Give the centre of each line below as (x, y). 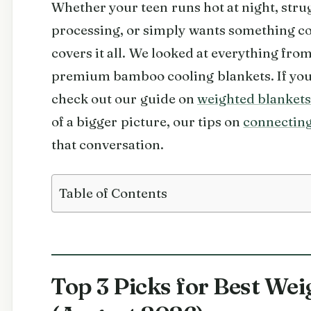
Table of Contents (114, 193)
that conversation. (108, 144)
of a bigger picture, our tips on (148, 121)
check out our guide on (124, 98)
